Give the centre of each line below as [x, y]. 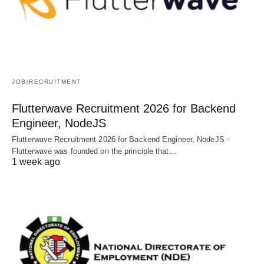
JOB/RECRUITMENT [47, 81]
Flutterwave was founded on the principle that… [94, 151]
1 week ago [36, 161]
